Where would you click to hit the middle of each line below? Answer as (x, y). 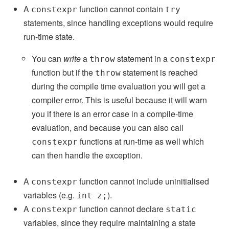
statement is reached (159, 72)
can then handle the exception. (87, 155)
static (181, 209)
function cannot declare (122, 209)
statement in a (143, 58)
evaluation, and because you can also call (108, 127)
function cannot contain (121, 9)
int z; (92, 195)
